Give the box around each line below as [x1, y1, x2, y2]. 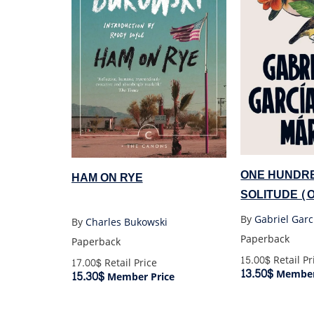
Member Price [104, 268, 175, 286]
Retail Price [101, 254, 157, 272]
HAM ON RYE [71, 168, 143, 189]
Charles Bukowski [85, 213, 168, 231]
